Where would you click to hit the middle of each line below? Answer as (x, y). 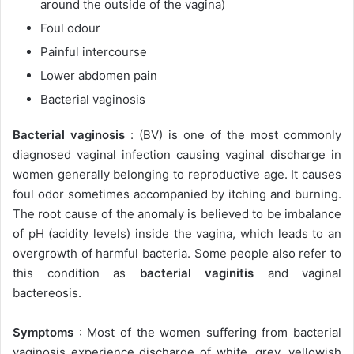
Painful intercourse (94, 51)
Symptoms (43, 332)
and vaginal (298, 273)
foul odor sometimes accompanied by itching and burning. (177, 194)
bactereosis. (47, 292)
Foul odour (70, 28)
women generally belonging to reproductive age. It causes (177, 174)
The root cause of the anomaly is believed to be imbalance (177, 213)
